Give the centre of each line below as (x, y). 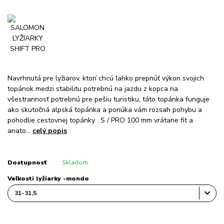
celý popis (50, 130)
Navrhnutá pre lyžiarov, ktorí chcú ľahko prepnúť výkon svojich (106, 78)
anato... (20, 130)
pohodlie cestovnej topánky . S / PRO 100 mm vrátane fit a (100, 120)
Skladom (75, 162)
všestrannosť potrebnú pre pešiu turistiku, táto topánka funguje (108, 99)
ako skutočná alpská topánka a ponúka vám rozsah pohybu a (105, 109)
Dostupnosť (27, 162)
